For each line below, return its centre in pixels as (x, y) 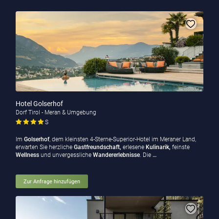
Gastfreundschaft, (97, 147)
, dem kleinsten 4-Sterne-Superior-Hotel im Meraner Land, (122, 140)
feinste (181, 147)
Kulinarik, (158, 147)
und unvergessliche (66, 155)
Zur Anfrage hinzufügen (52, 181)
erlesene (133, 147)
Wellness (28, 155)
